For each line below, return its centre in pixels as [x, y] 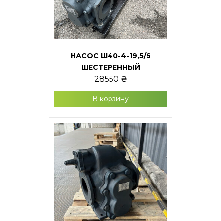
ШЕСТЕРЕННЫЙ [110, 67]
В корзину [110, 99]
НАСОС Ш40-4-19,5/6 [110, 56]
